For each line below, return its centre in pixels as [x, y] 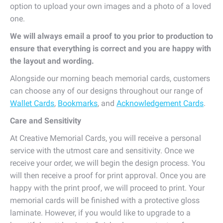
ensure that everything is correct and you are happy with [111, 49]
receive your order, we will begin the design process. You [108, 163]
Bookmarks [78, 104]
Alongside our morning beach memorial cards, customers [110, 79]
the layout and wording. [52, 61]
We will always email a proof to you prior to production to [111, 36]
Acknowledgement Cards [160, 104]
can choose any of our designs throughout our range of [107, 91]
